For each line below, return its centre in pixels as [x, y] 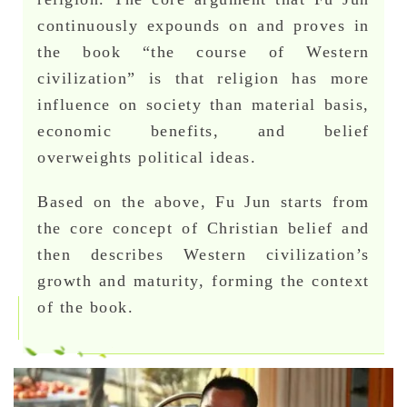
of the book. [86, 308]
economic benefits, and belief [203, 131]
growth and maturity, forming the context [203, 281]
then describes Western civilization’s [203, 255]
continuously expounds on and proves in [203, 26]
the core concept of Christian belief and [203, 228]
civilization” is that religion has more [203, 79]
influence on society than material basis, [203, 105]
